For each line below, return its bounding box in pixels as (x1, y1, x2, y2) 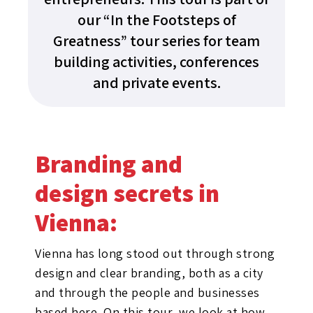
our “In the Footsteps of (77, 10, 236, 29)
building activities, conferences (54, 52, 259, 71)
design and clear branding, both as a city (35, 265, 263, 281)
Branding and (35, 147, 182, 180)
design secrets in (35, 177, 219, 209)
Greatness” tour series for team (53, 31, 260, 50)
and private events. (92, 73, 221, 92)
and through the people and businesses (35, 284, 260, 300)
